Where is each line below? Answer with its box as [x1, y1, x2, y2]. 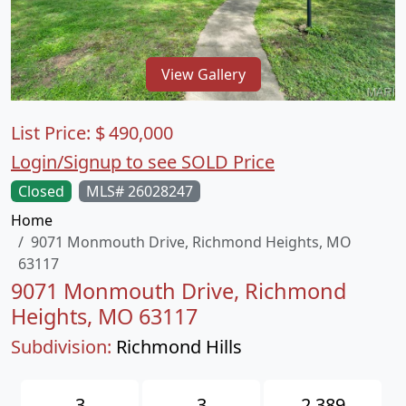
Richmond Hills [116, 334, 242, 359]
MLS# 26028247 [86, 181, 193, 201]
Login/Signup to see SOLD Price [11, 150, 275, 174]
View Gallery [160, 63, 246, 84]
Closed [18, 181, 64, 201]
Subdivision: [11, 334, 111, 359]
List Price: [11, 121, 95, 145]
